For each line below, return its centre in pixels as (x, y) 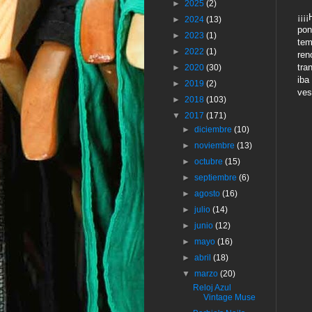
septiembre (217, 178)
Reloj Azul (212, 288)
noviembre (216, 146)
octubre (210, 162)
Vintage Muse (229, 298)
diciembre (214, 130)
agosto (209, 194)
